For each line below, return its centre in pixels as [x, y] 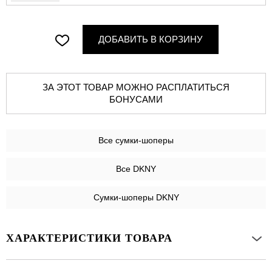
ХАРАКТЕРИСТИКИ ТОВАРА [89, 238]
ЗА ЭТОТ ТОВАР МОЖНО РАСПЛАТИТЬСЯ [79, 87]
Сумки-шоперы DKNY [136, 198]
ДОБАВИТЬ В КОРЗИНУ [151, 39]
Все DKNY [136, 169]
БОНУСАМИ [136, 100]
